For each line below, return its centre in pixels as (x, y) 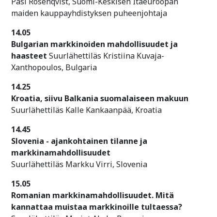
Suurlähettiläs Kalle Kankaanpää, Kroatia (86, 110)
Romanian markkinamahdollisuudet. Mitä (93, 195)
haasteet (30, 55)
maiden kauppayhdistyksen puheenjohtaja (89, 13)
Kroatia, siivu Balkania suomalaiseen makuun (100, 98)
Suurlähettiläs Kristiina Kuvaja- (107, 55)
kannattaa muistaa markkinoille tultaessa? (97, 207)
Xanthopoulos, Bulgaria (54, 67)
